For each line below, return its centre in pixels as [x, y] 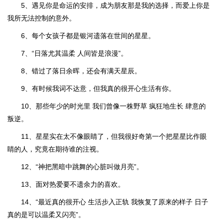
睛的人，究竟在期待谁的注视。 [55, 149]
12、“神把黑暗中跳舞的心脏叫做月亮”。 [82, 167]
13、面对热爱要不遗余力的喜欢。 [73, 184]
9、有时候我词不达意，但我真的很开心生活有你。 [98, 88]
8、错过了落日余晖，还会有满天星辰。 [81, 71]
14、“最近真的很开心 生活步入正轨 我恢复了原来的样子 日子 [115, 202]
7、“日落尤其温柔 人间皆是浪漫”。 [74, 53]
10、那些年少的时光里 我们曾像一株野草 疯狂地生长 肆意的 [113, 106]
